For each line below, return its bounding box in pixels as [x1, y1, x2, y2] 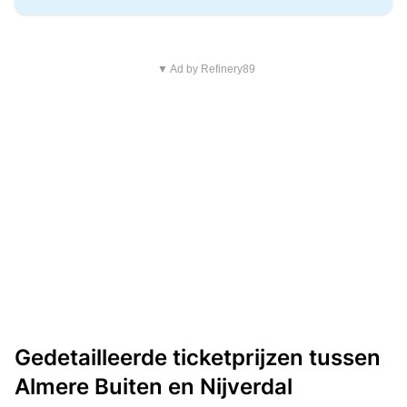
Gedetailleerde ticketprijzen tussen [15, 344, 381, 371]
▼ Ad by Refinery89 [156, 63, 255, 75]
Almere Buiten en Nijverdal [15, 373, 293, 400]
